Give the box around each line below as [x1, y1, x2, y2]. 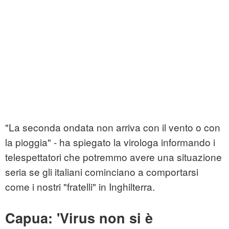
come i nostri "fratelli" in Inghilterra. [5, 179, 155, 194]
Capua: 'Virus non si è [5, 208, 153, 228]
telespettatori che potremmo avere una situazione [5, 150, 222, 164]
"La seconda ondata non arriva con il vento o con [5, 120, 220, 134]
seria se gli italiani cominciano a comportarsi [5, 165, 198, 179]
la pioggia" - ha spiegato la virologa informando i [5, 135, 215, 149]
